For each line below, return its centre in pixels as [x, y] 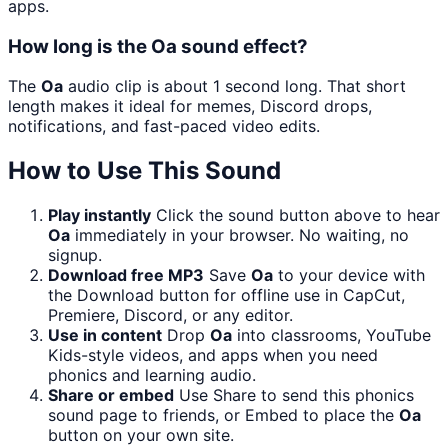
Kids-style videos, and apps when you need [213, 355]
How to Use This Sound [144, 171]
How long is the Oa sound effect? [158, 46]
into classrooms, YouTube [331, 335]
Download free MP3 [126, 275]
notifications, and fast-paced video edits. [164, 126]
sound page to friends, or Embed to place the [223, 415]
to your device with [349, 275]
